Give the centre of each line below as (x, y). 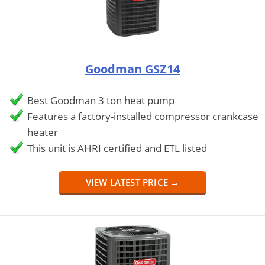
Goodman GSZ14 (132, 69)
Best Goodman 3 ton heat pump (101, 100)
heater (43, 132)
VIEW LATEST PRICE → (132, 182)
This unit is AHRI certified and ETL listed (117, 148)
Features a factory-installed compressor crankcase (143, 116)
